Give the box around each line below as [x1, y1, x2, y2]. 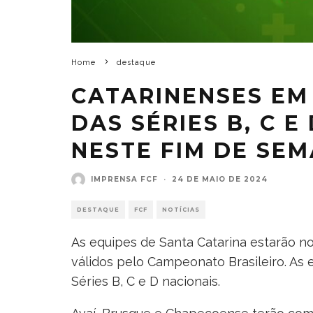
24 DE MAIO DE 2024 [172, 175, 268, 184]
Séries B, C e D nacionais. [71, 273, 220, 289]
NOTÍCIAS [162, 205, 200, 213]
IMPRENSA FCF [91, 175, 158, 184]
